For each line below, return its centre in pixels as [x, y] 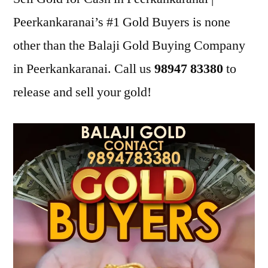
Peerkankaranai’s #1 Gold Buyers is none [122, 22]
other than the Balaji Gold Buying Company [129, 45]
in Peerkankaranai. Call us [84, 69]
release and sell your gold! [82, 92]
